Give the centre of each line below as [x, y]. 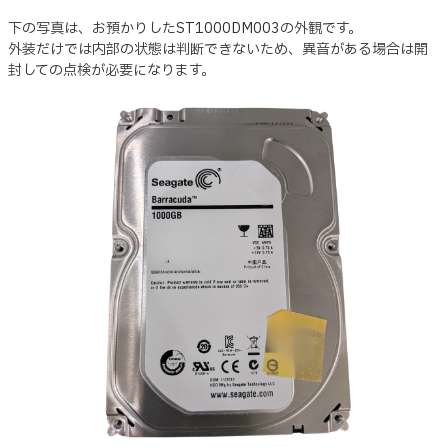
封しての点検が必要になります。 [111, 70]
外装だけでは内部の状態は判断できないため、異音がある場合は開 [218, 49]
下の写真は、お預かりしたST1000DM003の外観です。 [185, 28]
